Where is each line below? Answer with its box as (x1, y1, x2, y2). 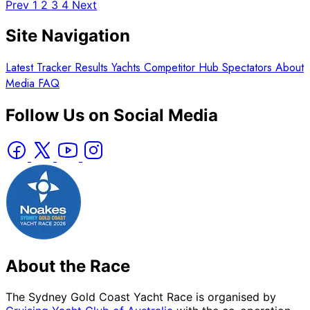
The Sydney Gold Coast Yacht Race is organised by (6, 290, 276, 304)
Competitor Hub (144, 59, 222, 75)
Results (75, 59, 111, 75)
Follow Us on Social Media (6, 104, 218, 125)
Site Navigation (6, 25, 130, 46)
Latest (6, 59, 37, 75)
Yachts (111, 59, 144, 75)
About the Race (6, 256, 130, 277)
